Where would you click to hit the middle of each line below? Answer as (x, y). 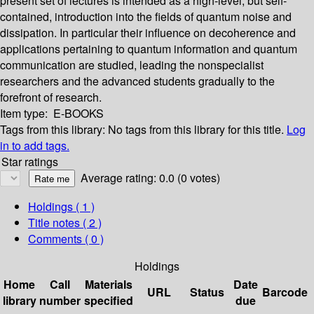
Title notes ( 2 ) (65, 223)
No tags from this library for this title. (196, 130)
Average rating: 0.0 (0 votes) (150, 178)
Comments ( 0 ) (66, 239)
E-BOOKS (78, 114)
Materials (109, 285)
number (60, 301)
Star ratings (30, 162)
